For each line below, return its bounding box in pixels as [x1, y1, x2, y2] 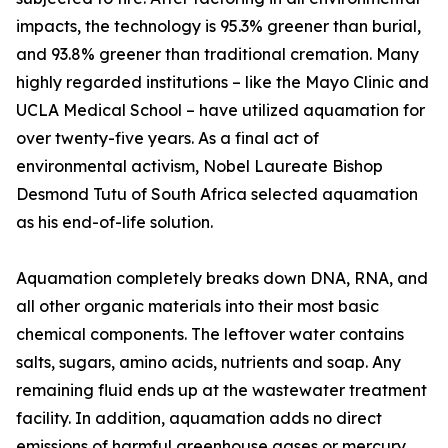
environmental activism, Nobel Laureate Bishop [16, 156, 383, 177]
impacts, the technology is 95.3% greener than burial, [16, 16, 421, 37]
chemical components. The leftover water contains [16, 324, 404, 345]
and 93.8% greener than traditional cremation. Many [16, 44, 419, 65]
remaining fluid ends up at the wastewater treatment [16, 380, 427, 401]
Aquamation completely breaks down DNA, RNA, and [16, 268, 428, 289]
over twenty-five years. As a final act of [16, 128, 319, 149]
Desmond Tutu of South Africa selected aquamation [16, 184, 418, 205]
